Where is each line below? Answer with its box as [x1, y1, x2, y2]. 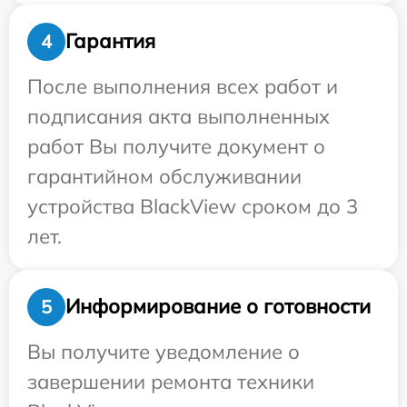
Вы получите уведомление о [27, 338, 300, 364]
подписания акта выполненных [27, 103, 330, 129]
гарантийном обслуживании [27, 163, 302, 189]
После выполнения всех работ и [27, 73, 338, 99]
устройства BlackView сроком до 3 [27, 193, 358, 219]
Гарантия [65, 28, 155, 55]
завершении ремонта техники [27, 368, 314, 394]
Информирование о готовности [65, 293, 371, 320]
